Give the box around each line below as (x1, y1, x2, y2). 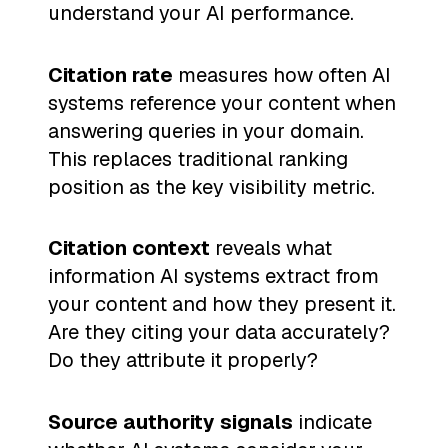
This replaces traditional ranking (48, 145, 348, 172)
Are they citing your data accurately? (48, 319, 390, 346)
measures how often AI (173, 61, 391, 88)
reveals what (210, 235, 332, 262)
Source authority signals (48, 409, 293, 436)
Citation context (48, 235, 210, 262)
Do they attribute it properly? (48, 347, 318, 374)
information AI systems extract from (48, 263, 379, 290)
